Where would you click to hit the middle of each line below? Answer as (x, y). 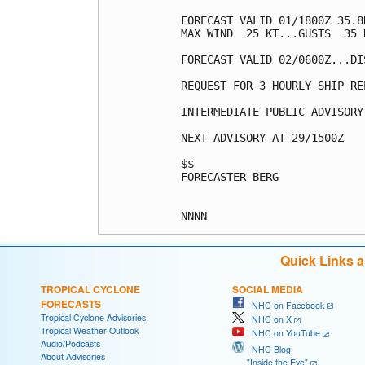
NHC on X (268, 319)
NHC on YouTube (282, 333)
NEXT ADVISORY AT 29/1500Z (262, 137)
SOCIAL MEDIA (268, 289)
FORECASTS (71, 303)
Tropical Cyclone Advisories (93, 317)
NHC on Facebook (284, 305)
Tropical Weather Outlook (90, 330)
